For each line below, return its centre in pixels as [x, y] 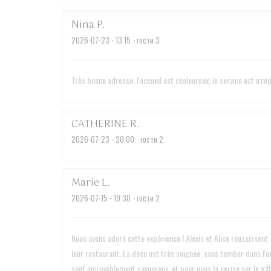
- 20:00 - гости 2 [136, 139]
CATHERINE [100, 124]
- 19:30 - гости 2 [134, 198]
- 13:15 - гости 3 [135, 40]
